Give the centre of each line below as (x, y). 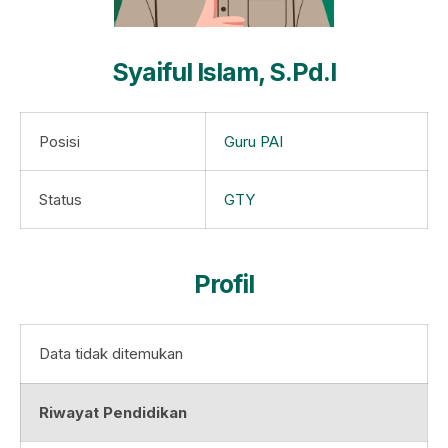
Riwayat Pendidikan (113, 413)
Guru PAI (253, 142)
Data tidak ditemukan (111, 354)
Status (60, 200)
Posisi (59, 142)
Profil (224, 284)
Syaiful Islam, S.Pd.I (224, 72)
